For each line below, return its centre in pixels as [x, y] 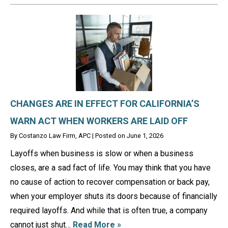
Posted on [111, 135]
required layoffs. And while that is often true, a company [109, 210]
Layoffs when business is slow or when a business [102, 153]
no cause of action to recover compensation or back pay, [110, 182]
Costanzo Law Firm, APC [55, 135]
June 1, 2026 [145, 135]
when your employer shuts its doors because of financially [114, 196]
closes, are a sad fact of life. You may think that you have [110, 167]
